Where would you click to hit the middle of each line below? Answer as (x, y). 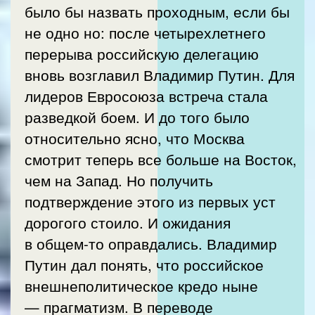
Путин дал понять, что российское (144, 264)
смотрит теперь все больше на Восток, (161, 159)
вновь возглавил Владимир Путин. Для (160, 74)
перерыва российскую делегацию (142, 53)
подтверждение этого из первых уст (150, 201)
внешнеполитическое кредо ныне (141, 285)
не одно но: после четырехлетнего (145, 32)
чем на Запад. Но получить (119, 180)
